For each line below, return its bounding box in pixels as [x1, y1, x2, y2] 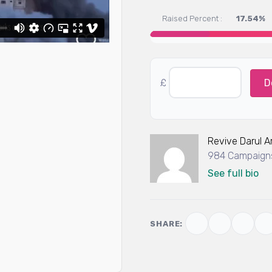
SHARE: [150, 219, 183, 228]
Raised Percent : [162, 14, 223, 23]
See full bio [208, 168, 259, 179]
